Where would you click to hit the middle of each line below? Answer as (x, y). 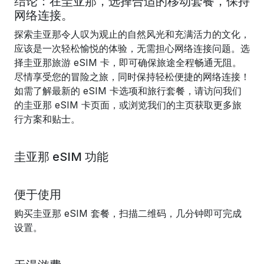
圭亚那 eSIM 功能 (61, 157)
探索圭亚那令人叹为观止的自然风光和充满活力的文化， (132, 34)
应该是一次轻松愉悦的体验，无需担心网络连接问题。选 (132, 48)
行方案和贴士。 (47, 119)
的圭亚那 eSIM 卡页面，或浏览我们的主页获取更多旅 (128, 105)
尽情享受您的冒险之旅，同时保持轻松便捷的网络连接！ (132, 77)
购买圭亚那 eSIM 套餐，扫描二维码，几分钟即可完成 (128, 213)
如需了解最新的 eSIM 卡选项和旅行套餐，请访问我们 (128, 91)
